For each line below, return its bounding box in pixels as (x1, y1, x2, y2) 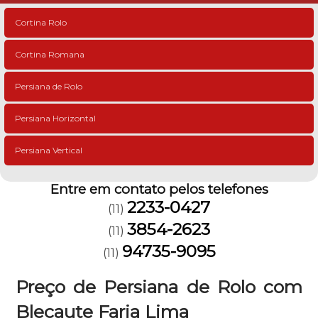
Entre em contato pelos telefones (50, 181, 268, 197)
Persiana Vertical (15, 145, 82, 155)
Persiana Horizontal (15, 113, 96, 124)
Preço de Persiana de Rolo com (16, 276, 302, 297)
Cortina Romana (15, 49, 84, 60)
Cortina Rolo (15, 17, 67, 28)
